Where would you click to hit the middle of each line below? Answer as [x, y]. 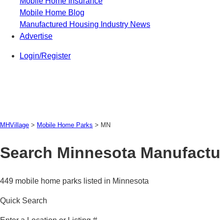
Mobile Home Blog [52, 12]
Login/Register [45, 55]
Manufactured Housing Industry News [85, 24]
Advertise [36, 36]
